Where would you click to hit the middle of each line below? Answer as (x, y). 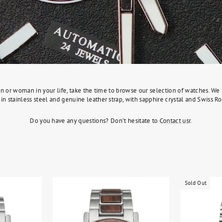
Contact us (174, 121)
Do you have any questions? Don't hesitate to (95, 121)
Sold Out (196, 183)
